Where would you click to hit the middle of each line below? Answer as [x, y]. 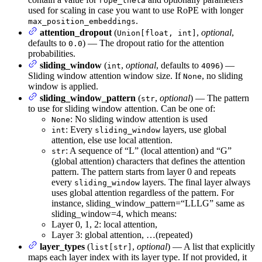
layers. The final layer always [195, 182]
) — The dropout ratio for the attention [153, 43]
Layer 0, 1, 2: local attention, [104, 224]
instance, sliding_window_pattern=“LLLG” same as [148, 203]
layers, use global [193, 129]
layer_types [62, 246]
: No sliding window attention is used [139, 119]
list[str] [111, 247]
